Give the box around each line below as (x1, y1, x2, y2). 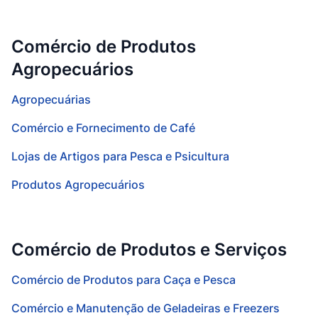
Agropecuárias (11, 92, 91, 106)
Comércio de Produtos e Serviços (11, 239, 287, 260)
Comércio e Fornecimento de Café (11, 121, 195, 135)
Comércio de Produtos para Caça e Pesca (11, 273, 236, 287)
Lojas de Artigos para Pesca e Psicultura (11, 149, 229, 163)
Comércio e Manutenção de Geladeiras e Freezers (11, 301, 280, 315)
